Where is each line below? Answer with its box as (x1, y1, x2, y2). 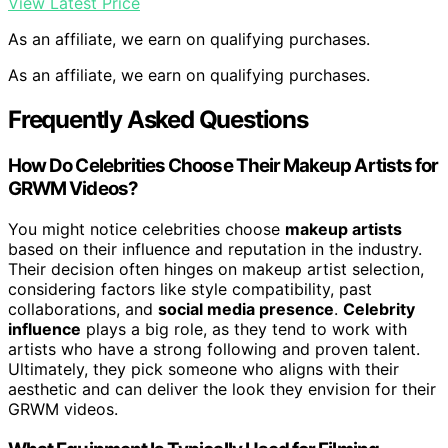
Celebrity (343, 298, 415, 319)
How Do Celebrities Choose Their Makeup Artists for (8, 154, 439, 178)
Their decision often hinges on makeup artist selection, (8, 258, 424, 279)
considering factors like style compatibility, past (8, 278, 372, 299)
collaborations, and (8, 298, 158, 319)
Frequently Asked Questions (8, 105, 308, 135)
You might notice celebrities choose (8, 218, 285, 239)
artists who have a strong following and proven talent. (8, 338, 420, 359)
